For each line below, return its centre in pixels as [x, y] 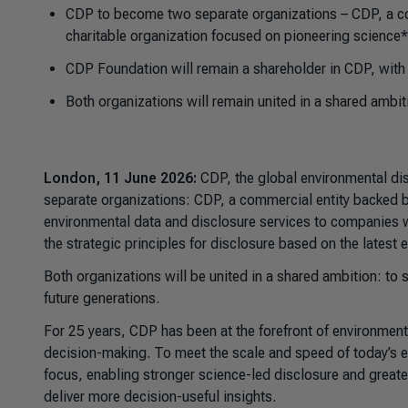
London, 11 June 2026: [120, 178]
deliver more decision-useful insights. [160, 397]
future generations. [102, 298]
